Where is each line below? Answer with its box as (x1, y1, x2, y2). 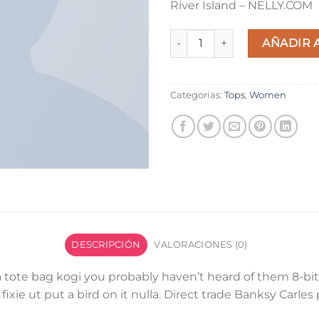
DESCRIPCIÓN (71, 239, 141, 251)
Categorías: (170, 89, 224, 100)
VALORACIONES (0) (154, 239, 248, 251)
